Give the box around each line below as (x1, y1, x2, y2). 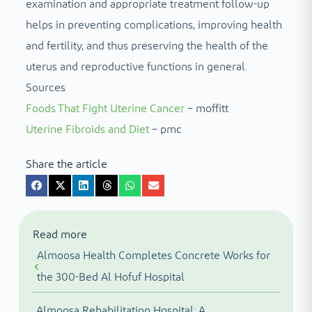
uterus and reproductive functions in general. (25, 61, 247, 72)
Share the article (25, 158, 107, 170)
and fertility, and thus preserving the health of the (25, 40, 268, 52)
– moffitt (184, 102, 228, 114)
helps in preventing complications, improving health (25, 19, 282, 31)
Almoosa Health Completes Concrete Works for (37, 250, 271, 262)
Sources (25, 81, 68, 93)
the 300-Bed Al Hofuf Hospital (37, 272, 185, 283)
